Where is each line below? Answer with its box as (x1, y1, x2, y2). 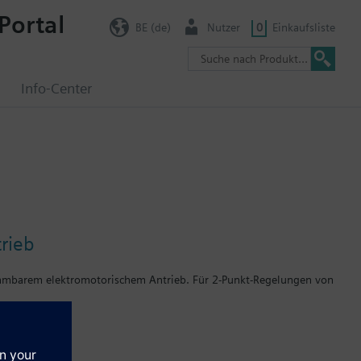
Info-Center (21, 80, 92, 97)
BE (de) (135, 20, 171, 34)
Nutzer (207, 20, 240, 34)
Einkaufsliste (272, 20, 335, 34)
